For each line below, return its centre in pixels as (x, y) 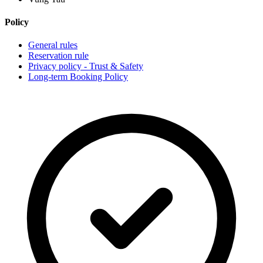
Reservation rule (58, 56)
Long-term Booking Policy (78, 77)
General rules (53, 45)
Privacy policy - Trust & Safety (86, 66)
